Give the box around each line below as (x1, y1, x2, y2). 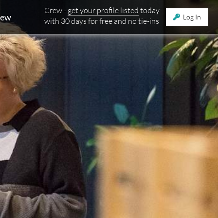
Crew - (44, 5, 68, 15)
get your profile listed (68, 5, 139, 15)
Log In (182, 13, 201, 21)
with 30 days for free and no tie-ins (44, 16, 159, 26)
